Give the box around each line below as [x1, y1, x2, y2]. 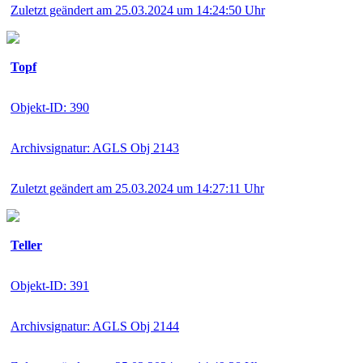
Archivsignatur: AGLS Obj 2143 [11, 140, 179, 155]
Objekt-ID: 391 [11, 278, 89, 293]
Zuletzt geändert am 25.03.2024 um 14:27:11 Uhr [11, 181, 264, 195]
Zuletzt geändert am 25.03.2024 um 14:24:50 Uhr [11, 2, 265, 17]
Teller [11, 237, 42, 252]
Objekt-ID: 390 [11, 100, 89, 114]
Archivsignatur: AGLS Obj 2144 [11, 318, 179, 333]
